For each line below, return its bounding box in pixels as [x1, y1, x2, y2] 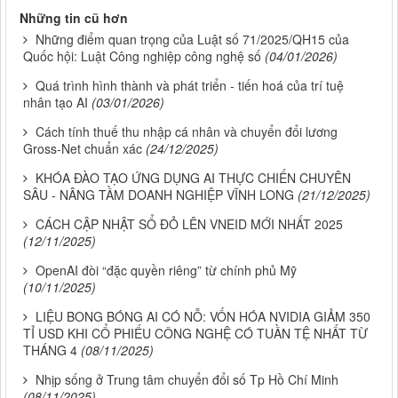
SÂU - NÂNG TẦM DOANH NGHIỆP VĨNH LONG [23, 185, 294, 203]
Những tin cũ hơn [20, 8, 128, 27]
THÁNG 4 [23, 340, 77, 359]
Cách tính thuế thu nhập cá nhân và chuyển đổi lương [36, 122, 338, 140]
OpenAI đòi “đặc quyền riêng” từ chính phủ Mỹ [36, 260, 297, 279]
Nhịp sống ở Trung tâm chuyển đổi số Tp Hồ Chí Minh [36, 370, 338, 388]
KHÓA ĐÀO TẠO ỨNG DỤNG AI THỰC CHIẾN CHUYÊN [36, 168, 351, 187]
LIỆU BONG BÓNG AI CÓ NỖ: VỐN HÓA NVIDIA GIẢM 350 [36, 306, 370, 325]
